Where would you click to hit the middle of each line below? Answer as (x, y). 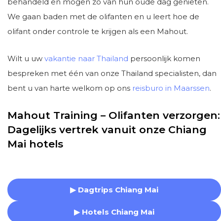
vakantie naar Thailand (86, 58)
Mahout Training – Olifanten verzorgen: (114, 115)
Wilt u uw (26, 58)
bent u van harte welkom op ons (70, 88)
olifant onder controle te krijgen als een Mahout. (98, 31)
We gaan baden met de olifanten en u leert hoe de (103, 17)
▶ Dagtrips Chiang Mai (114, 189)
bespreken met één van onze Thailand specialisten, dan (112, 73)
